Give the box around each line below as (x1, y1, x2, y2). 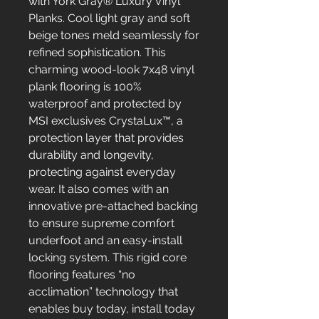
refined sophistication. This (28, 46, 166, 59)
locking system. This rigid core (28, 251, 187, 264)
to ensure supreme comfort (28, 216, 174, 230)
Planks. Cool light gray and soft (28, 11, 190, 25)
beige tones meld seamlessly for (28, 28, 199, 42)
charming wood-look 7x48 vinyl (28, 63, 194, 76)
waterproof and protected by (28, 97, 182, 110)
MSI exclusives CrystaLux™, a (28, 114, 183, 127)
